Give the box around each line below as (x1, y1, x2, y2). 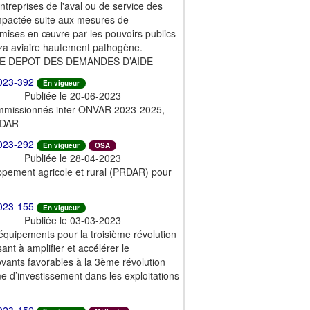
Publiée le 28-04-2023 (24, 150, 121, 165)
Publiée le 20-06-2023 (24, 88, 121, 102)
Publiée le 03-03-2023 (24, 212, 121, 227)
